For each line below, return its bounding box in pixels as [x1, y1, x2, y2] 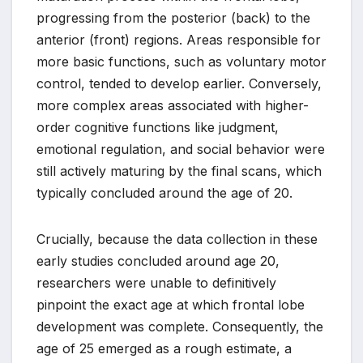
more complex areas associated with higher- [36, 97, 309, 114]
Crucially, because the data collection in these [36, 231, 318, 248]
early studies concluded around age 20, [36, 253, 280, 270]
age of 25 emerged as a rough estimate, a [36, 340, 292, 357]
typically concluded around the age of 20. [36, 185, 293, 202]
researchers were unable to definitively [36, 275, 276, 292]
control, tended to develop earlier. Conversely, [36, 75, 322, 92]
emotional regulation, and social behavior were [36, 141, 325, 158]
